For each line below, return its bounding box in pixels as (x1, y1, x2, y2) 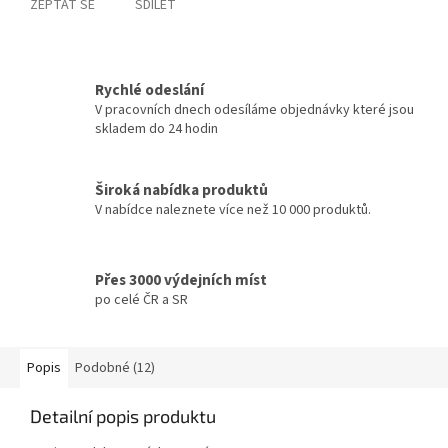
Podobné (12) (75, 358, 155, 379)
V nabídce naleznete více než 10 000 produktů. (95, 199, 371, 220)
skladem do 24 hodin (95, 119, 218, 140)
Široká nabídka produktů (95, 178, 268, 201)
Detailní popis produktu (30, 405, 216, 428)
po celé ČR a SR (95, 289, 188, 310)
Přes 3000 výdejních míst (95, 268, 267, 291)
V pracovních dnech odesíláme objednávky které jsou (95, 100, 414, 121)
